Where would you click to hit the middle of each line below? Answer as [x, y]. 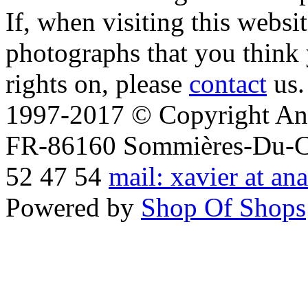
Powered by [73, 207]
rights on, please [97, 83]
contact [228, 83]
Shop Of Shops [223, 207]
